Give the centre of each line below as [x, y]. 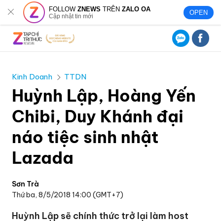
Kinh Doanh [32, 77]
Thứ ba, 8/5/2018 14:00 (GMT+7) [68, 195]
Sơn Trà [26, 184]
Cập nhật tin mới [71, 16]
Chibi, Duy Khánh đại [98, 116]
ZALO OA [136, 9]
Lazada [43, 158]
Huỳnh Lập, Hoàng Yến [104, 96]
